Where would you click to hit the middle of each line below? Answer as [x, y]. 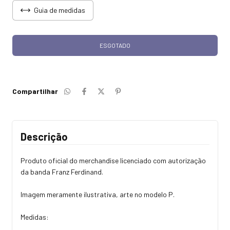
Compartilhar [35, 91]
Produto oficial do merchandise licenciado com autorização [113, 161]
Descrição [44, 137]
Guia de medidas [59, 10]
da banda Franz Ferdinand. [62, 172]
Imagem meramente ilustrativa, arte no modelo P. [98, 195]
